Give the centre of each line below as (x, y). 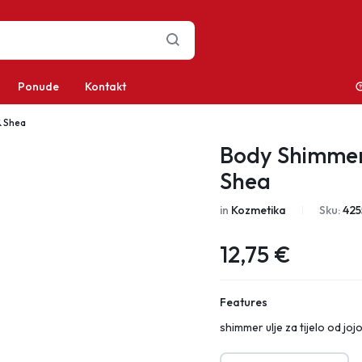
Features (244, 302)
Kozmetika (259, 210)
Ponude (38, 86)
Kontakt (105, 86)
